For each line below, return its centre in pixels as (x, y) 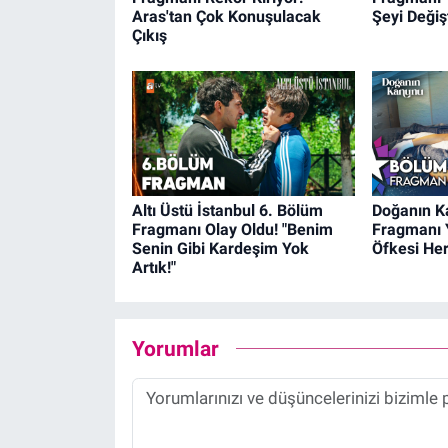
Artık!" (153, 267)
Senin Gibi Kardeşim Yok (220, 248)
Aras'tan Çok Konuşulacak (226, 17)
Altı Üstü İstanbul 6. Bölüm (227, 210)
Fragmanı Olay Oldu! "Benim (232, 229)
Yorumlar (175, 349)
